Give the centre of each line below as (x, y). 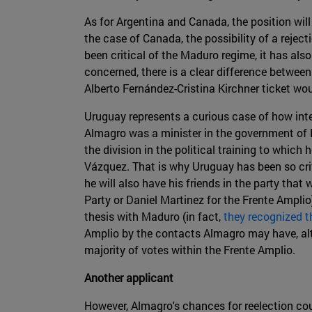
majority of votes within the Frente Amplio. (190, 250)
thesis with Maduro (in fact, (154, 217)
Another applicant (129, 278)
